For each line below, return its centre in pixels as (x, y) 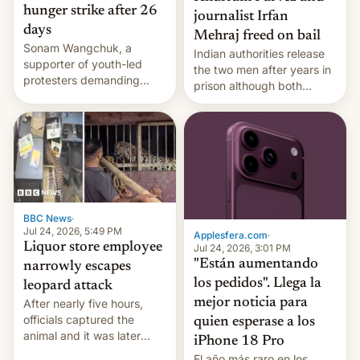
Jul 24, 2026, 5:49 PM (73, 231)
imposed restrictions (247, 117)
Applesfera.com (231, 235)
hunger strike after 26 (90, 12)
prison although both (248, 85)
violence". (49, 129)
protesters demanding (82, 80)
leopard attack (68, 286)
